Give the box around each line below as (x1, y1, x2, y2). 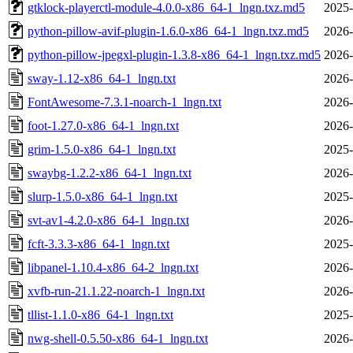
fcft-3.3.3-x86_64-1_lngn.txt (28, 236, 169, 251)
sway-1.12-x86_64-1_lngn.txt (28, 71, 176, 85)
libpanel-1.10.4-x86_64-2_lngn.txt (28, 260, 199, 274)
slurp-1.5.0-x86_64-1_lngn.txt (28, 189, 177, 203)
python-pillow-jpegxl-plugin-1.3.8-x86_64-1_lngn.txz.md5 (28, 47, 321, 61)
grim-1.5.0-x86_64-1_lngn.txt (28, 142, 176, 156)
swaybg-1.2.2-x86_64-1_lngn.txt (28, 165, 191, 180)
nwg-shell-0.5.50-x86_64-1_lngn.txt (28, 331, 208, 345)
